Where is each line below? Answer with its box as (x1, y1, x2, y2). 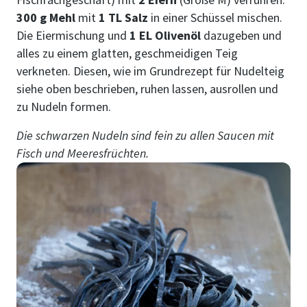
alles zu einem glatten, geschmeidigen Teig (16, 45, 238, 62)
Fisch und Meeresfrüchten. (16, 145, 149, 162)
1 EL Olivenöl (130, 27, 204, 44)
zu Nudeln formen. (16, 99, 111, 115)
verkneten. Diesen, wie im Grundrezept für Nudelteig (16, 63, 284, 79)
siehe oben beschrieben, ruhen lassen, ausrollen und (16, 81, 278, 97)
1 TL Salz (99, 10, 151, 26)
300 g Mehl (16, 10, 78, 26)
